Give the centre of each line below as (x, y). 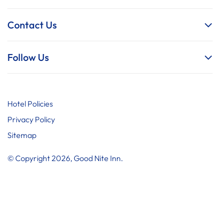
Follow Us (28, 57)
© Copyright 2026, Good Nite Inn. (65, 158)
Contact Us (32, 25)
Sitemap (22, 135)
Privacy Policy (31, 119)
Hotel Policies (30, 103)
